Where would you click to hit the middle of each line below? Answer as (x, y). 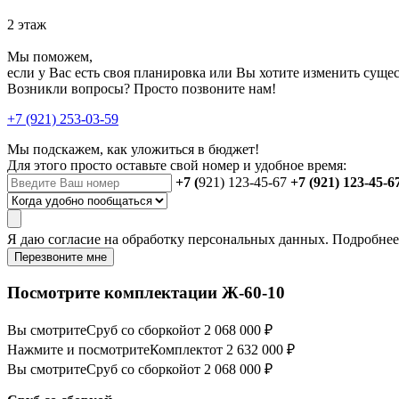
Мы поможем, (50, 57)
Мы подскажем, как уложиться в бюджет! (133, 150)
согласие (74, 240)
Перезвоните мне (61, 257)
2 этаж (27, 25)
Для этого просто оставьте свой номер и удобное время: (177, 166)
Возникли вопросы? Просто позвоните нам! (142, 89)
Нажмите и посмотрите (78, 349)
